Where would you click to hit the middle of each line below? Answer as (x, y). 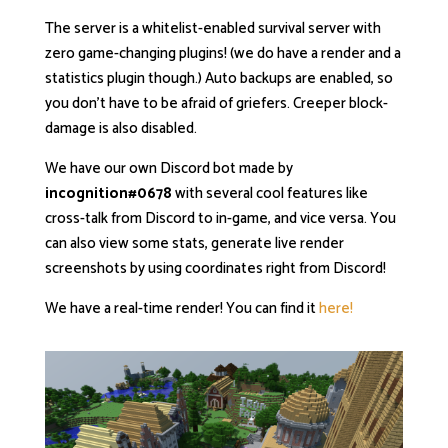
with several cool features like (269, 193)
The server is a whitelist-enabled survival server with (212, 28)
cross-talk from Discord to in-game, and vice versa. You (220, 218)
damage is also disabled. (120, 128)
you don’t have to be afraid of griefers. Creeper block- (216, 103)
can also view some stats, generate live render (194, 243)
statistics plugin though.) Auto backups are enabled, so (218, 78)
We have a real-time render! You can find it (181, 308)
